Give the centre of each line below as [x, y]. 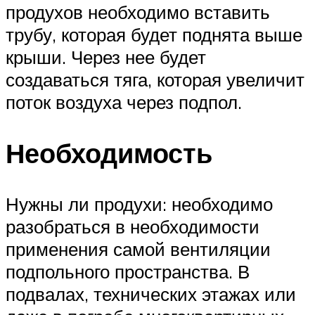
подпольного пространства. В [128, 271]
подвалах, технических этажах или [151, 294]
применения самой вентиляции [138, 249]
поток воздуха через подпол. [124, 102]
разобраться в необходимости [133, 226]
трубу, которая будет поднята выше [154, 35]
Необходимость [109, 153]
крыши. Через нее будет [106, 57]
